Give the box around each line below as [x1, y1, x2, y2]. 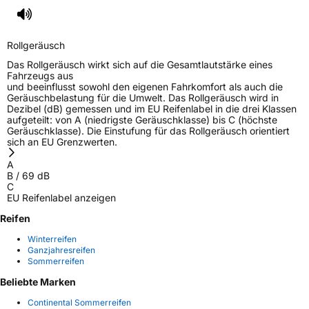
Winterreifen [28, 233, 77, 244]
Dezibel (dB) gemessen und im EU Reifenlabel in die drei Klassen [7, 102, 297, 114]
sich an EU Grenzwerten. [7, 135, 117, 148]
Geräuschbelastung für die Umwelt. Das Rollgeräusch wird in [7, 91, 279, 103]
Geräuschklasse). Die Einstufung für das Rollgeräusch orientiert [7, 124, 290, 137]
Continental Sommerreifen [28, 297, 131, 308]
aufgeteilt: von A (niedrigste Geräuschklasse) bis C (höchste [7, 113, 277, 126]
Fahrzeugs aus [7, 69, 73, 81]
